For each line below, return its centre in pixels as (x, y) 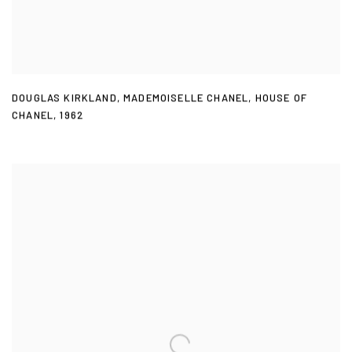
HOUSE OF (281, 99)
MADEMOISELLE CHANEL (186, 99)
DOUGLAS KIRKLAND (64, 99)
